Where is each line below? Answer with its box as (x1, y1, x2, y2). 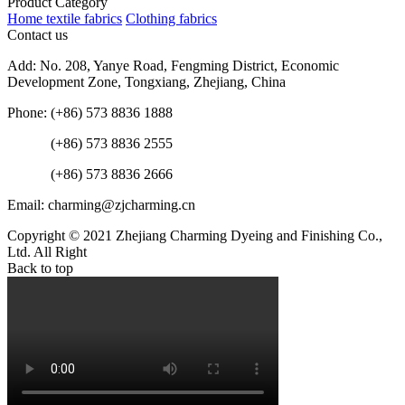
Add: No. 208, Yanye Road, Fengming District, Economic (7, 57, 339, 73)
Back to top (7, 259, 73, 276)
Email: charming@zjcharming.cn (7, 196, 195, 212)
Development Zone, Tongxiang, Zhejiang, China (7, 73, 286, 89)
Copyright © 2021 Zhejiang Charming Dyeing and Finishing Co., (7, 227, 382, 243)
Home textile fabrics (7, 10, 122, 26)
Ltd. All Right (7, 243, 87, 259)
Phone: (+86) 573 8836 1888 (7, 104, 173, 120)
